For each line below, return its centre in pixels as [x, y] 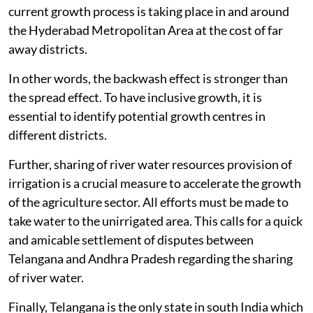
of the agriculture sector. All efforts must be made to [148, 202]
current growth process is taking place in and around [149, 11]
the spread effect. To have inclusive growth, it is [135, 97]
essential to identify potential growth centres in [137, 116]
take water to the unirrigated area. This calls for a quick [155, 220]
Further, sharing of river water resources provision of [150, 164]
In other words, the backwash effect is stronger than [148, 78]
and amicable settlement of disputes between [131, 239]
